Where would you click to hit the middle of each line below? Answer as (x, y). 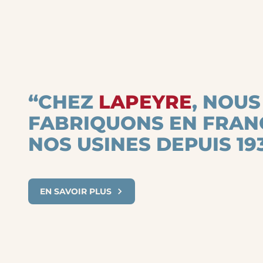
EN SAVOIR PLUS (76, 191)
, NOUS (226, 102)
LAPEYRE (145, 102)
